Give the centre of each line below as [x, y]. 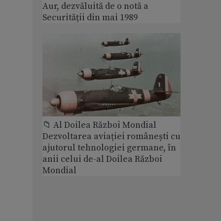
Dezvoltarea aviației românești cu [111, 136]
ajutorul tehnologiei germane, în [109, 147]
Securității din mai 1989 [90, 18]
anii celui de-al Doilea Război [102, 159]
